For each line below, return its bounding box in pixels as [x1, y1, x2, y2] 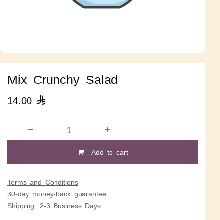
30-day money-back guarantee [7, 190, 106, 197]
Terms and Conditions [7, 178, 78, 185]
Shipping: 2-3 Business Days [7, 202, 101, 209]
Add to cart [87, 148, 128, 155]
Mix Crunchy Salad [7, 72, 118, 85]
